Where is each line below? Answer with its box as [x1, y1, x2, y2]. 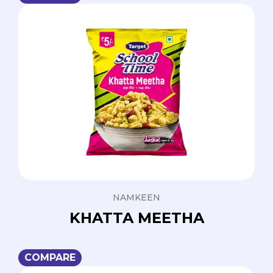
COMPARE [24, 252, 76, 264]
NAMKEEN [113, 192, 160, 204]
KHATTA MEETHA [69, 209, 204, 227]
